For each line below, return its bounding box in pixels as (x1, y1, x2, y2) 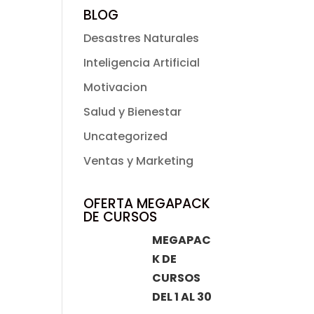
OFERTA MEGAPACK (83, 194, 211, 213)
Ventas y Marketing (83, 153, 194, 169)
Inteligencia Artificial (83, 55, 200, 71)
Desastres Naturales (83, 30, 200, 46)
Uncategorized (83, 128, 168, 144)
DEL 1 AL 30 (151, 289, 212, 305)
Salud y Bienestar (83, 104, 182, 120)
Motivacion (83, 79, 148, 95)
